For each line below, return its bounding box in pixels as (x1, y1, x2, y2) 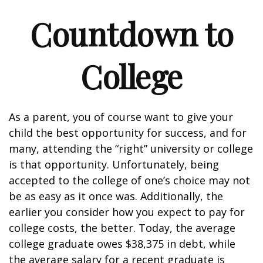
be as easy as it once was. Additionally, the (9, 189, 223, 203)
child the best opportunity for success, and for (9, 126, 247, 140)
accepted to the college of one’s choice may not (9, 173, 250, 187)
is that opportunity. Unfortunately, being (9, 157, 219, 171)
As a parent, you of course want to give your (9, 110, 233, 124)
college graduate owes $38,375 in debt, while (9, 237, 235, 251)
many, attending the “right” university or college (9, 141, 253, 156)
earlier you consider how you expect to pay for (9, 205, 245, 219)
